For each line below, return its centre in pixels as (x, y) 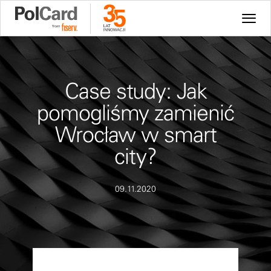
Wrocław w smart (135, 134)
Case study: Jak (135, 90)
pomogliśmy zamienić (135, 112)
